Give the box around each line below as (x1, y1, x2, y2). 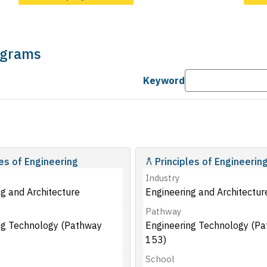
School (145, 253, 175, 265)
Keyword (143, 74, 185, 86)
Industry (145, 172, 179, 184)
